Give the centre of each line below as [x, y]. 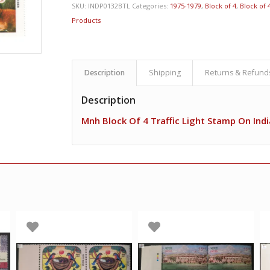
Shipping [165, 73]
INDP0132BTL [109, 6]
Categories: [151, 6]
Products [86, 20]
